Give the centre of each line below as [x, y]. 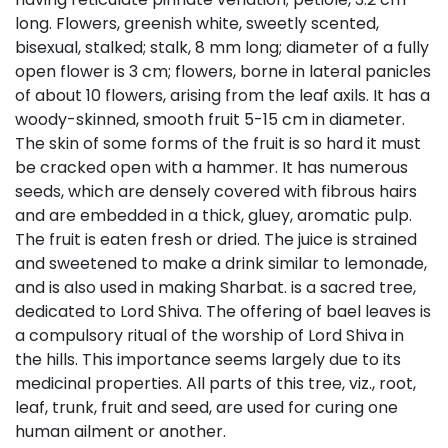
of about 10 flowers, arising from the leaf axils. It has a [222, 95]
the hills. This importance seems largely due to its [208, 359]
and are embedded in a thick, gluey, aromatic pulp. [213, 215]
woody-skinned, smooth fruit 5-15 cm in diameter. [210, 119]
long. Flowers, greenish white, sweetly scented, [197, 23]
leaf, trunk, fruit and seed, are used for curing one [206, 407]
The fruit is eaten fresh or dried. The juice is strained [216, 239]
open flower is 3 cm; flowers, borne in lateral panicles [223, 71]
